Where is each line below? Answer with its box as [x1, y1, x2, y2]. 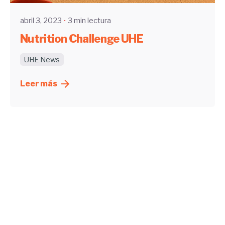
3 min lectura [68, 16, 111, 26]
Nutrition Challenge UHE [20, 32, 144, 45]
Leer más [20, 79, 57, 89]
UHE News [24, 55, 60, 64]
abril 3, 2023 [20, 16, 62, 26]
